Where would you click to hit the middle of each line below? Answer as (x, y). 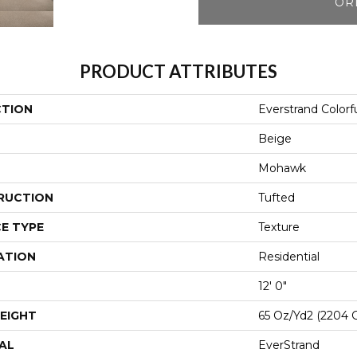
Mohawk (282, 168)
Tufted (277, 198)
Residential (289, 257)
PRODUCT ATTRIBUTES (178, 71)
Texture (279, 227)
